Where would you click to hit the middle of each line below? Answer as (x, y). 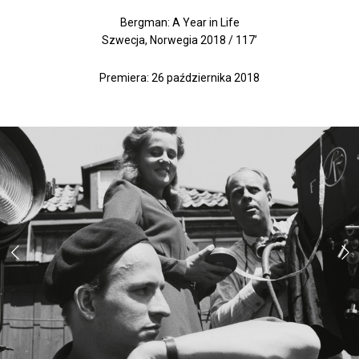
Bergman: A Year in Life (179, 23)
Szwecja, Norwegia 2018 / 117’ (179, 40)
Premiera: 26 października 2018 (179, 77)
